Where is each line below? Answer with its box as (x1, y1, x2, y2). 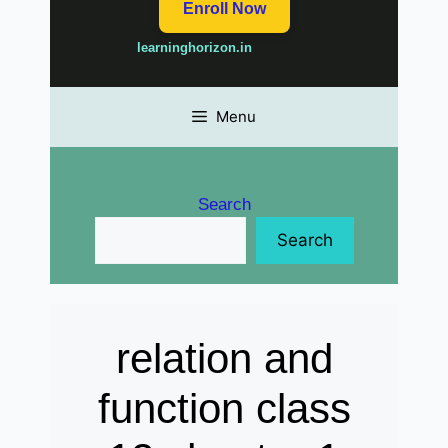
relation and (115, 335, 333, 383)
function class (97, 385, 351, 433)
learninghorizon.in (136, 40, 252, 56)
